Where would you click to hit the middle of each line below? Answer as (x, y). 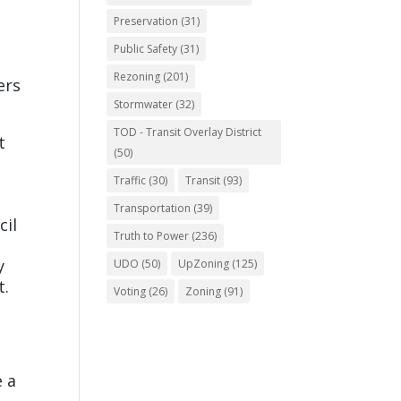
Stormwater (144, 104)
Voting (130, 291)
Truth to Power (152, 236)
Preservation (146, 21)
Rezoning (137, 77)
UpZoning (204, 264)
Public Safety (146, 49)
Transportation (153, 208)
